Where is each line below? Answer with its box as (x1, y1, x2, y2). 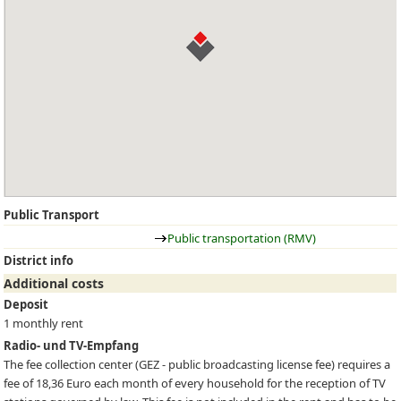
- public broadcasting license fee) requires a (159, 356, 391, 372)
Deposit (4, 296, 49, 313)
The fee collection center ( (4, 356, 140, 372)
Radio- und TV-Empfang (4, 337, 140, 354)
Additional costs (4, 274, 105, 292)
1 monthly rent (4, 315, 84, 332)
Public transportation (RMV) (167, 229, 317, 246)
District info (4, 252, 74, 269)
